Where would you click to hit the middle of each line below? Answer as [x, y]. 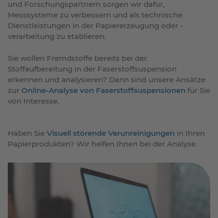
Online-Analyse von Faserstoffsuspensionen [103, 90]
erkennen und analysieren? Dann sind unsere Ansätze [107, 79]
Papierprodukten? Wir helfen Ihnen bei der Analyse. [102, 144]
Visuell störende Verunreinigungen [111, 133]
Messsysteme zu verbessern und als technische [95, 15]
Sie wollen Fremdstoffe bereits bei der [77, 58]
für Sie [198, 90]
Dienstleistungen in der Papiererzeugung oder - [95, 26]
